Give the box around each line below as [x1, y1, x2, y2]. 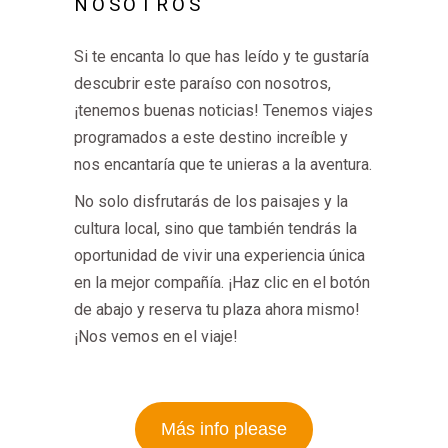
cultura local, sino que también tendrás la [74, 219, 357, 238]
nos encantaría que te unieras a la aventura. [74, 155, 372, 174]
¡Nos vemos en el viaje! [74, 327, 238, 346]
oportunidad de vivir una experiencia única [74, 246, 365, 265]
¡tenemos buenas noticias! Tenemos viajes [74, 101, 373, 120]
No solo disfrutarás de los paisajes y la [74, 192, 348, 211]
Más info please [161, 419, 287, 439]
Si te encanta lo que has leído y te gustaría [74, 47, 369, 66]
